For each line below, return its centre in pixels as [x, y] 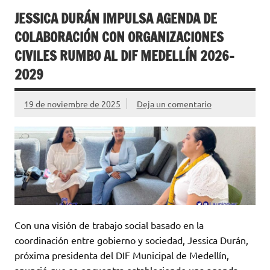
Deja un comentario [174, 103]
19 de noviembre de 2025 [72, 103]
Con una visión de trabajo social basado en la [109, 225]
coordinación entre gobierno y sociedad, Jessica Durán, [131, 240]
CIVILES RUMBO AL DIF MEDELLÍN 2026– [124, 55]
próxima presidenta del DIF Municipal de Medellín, [122, 255]
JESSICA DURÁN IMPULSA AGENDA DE [116, 18]
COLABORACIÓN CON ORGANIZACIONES [119, 37]
